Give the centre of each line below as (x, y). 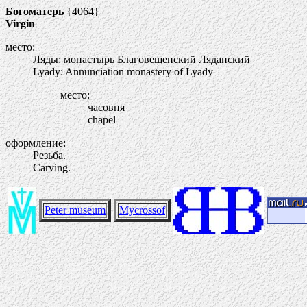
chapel (102, 120)
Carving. (52, 168)
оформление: (36, 143)
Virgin (20, 24)
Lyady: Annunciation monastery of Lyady (123, 72)
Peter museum (75, 210)
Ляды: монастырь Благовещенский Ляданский (142, 59)
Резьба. (49, 155)
